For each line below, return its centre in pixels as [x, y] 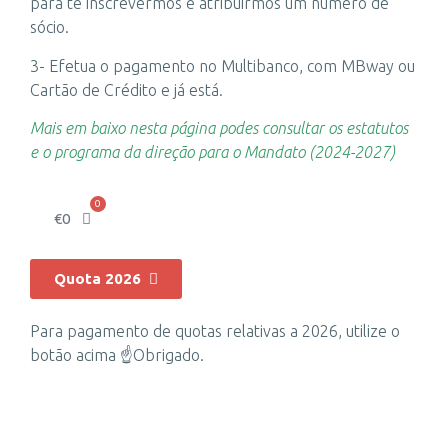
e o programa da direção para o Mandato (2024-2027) [212, 152]
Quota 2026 [97, 278]
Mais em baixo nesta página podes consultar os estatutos [219, 128]
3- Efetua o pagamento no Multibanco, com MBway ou [222, 65]
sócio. [49, 27]
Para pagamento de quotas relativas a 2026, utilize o [215, 330]
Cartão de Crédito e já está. [126, 89]
